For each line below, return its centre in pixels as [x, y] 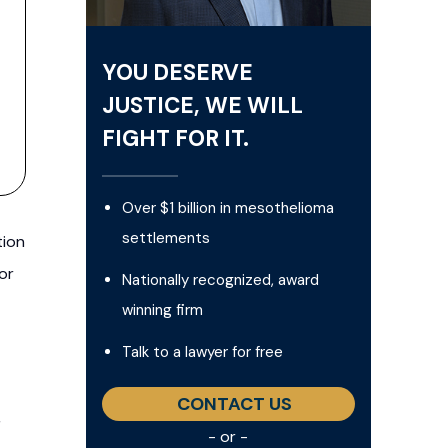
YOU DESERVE [177, 72]
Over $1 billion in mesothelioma [227, 207]
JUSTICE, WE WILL [202, 105]
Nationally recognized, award [220, 279]
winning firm [162, 309]
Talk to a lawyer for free [202, 351]
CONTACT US [235, 403]
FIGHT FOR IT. [175, 138]
